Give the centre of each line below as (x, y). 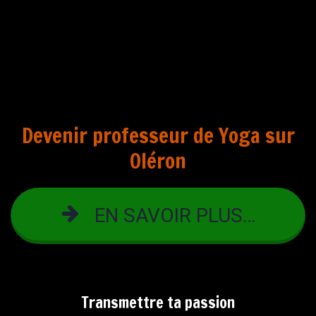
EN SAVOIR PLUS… (175, 215)
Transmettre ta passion (158, 302)
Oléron (158, 160)
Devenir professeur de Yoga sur (158, 135)
